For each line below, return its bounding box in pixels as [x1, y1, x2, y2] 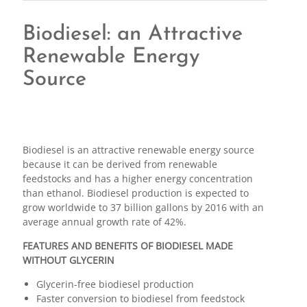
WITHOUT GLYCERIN [22, 254, 114, 267]
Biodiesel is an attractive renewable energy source [22, 143, 254, 157]
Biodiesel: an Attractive [22, 24, 243, 46]
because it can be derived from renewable [22, 158, 217, 171]
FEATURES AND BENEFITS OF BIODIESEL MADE [22, 239, 233, 253]
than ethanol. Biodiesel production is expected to [22, 186, 249, 200]
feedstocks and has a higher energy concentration [22, 172, 253, 186]
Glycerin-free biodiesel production [36, 278, 194, 291]
